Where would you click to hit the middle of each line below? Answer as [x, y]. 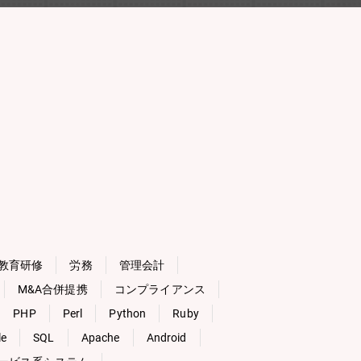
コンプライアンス [160, 289]
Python [128, 313]
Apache [100, 338]
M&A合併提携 [52, 289]
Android [166, 338]
